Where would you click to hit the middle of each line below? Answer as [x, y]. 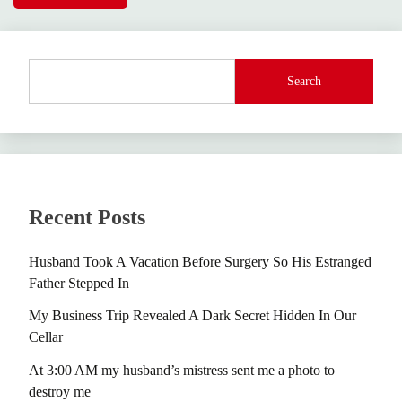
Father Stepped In [79, 283]
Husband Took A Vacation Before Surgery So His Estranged [200, 261]
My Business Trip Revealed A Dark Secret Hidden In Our [192, 316]
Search [305, 82]
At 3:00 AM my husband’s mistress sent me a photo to [182, 371]
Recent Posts [87, 217]
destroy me [60, 392]
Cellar [46, 337]
